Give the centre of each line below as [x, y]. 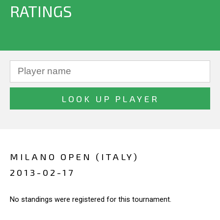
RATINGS [41, 11]
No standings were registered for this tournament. [91, 199]
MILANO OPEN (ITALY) [74, 156]
